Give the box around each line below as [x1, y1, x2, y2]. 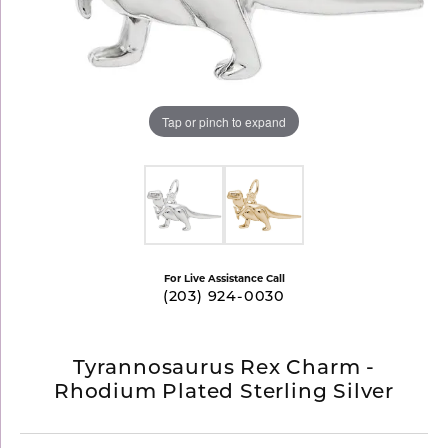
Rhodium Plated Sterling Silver [54, 383, 394, 403]
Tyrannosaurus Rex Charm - [73, 359, 375, 379]
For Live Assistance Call [163, 272, 285, 284]
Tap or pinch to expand [162, 112, 286, 130]
